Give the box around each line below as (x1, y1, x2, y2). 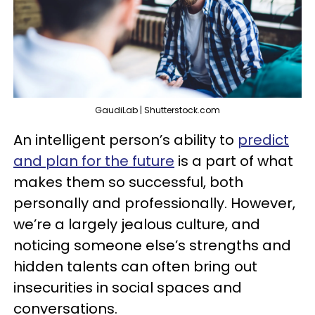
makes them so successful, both (13, 172, 243, 193)
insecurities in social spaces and (13, 278, 242, 298)
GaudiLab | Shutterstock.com (95, 104, 220, 117)
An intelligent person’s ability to (13, 130, 238, 150)
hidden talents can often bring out (13, 257, 257, 277)
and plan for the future (13, 151, 174, 172)
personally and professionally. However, (13, 193, 295, 214)
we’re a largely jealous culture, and (13, 214, 260, 235)
